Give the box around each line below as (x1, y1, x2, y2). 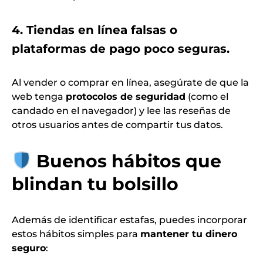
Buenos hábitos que (36, 150, 222, 172)
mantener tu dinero (140, 228, 237, 240)
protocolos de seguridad (66, 90, 186, 102)
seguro (12, 242, 46, 254)
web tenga (12, 90, 66, 102)
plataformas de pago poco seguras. (12, 41, 230, 56)
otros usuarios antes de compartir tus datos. (12, 119, 223, 130)
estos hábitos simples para (12, 228, 140, 240)
